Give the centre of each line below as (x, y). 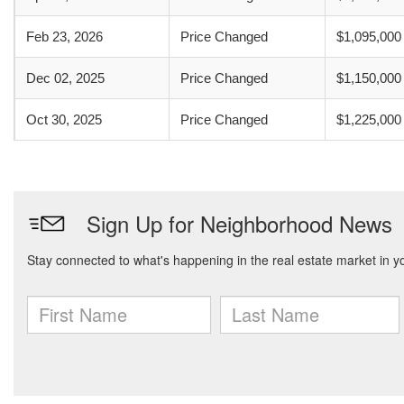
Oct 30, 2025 (64, 119)
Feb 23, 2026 (64, 37)
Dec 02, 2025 (65, 78)
